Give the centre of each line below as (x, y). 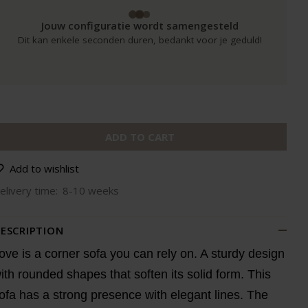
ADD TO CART (140, 137)
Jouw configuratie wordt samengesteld (140, 25)
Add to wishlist (44, 168)
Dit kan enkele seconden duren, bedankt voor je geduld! (140, 40)
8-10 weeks (91, 190)
